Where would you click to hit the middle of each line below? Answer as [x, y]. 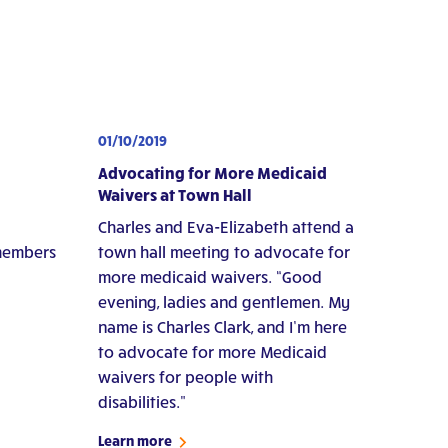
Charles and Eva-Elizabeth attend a [225, 226]
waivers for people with [185, 376]
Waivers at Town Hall [174, 194]
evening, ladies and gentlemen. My [223, 301]
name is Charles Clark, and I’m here [222, 326]
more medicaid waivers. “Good [209, 276]
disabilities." [141, 401]
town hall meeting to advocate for [223, 251]
